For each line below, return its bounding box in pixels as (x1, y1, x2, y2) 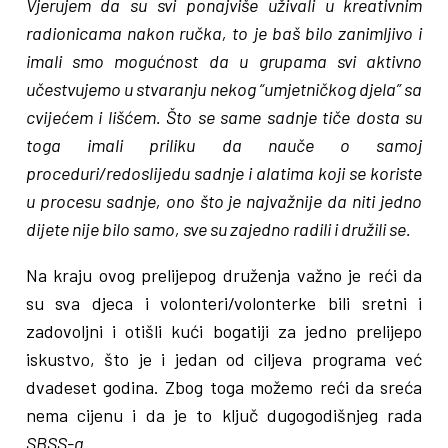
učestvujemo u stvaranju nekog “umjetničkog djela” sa (25, 78, 423, 101)
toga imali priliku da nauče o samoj (25, 134, 423, 157)
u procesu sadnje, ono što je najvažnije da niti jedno (25, 190, 423, 213)
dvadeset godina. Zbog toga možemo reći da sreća (25, 376, 423, 399)
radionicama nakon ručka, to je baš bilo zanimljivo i (25, 22, 423, 45)
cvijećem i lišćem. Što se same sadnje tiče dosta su (25, 106, 423, 129)
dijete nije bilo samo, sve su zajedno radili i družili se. (25, 218, 411, 241)
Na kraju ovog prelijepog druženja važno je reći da (25, 264, 423, 287)
